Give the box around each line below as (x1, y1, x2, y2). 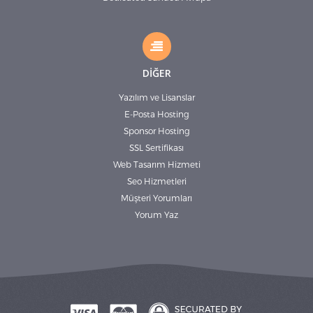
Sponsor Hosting (123, 125, 190, 137)
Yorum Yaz (135, 209, 178, 221)
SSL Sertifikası (129, 142, 184, 154)
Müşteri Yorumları (121, 192, 192, 204)
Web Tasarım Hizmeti (112, 159, 201, 170)
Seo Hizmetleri (126, 175, 187, 187)
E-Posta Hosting (124, 108, 189, 120)
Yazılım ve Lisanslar (118, 92, 195, 103)
